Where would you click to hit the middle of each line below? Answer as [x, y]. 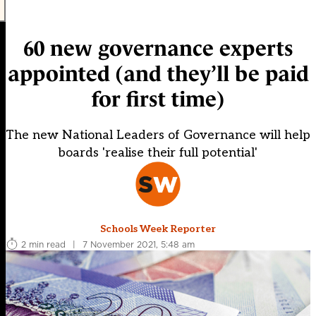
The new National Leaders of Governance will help [158, 135]
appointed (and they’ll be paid [158, 74]
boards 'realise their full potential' [158, 153]
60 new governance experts [158, 49]
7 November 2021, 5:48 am [139, 244]
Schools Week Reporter [158, 229]
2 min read [43, 244]
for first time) [158, 99]
